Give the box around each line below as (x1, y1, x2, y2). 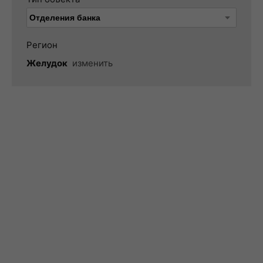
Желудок (26, 58, 68, 69)
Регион (26, 39, 58, 50)
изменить (72, 58, 113, 69)
